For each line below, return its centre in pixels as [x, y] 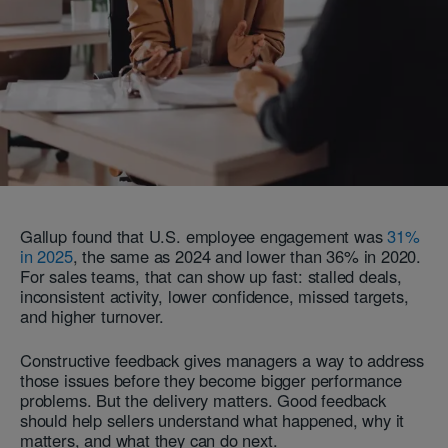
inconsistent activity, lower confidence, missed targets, [214, 296]
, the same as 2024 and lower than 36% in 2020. [247, 256]
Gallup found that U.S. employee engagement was [204, 236]
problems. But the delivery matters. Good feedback [203, 400]
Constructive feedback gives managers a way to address [222, 360]
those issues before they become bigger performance [211, 380]
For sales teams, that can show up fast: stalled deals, [211, 276]
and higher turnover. [92, 316]
